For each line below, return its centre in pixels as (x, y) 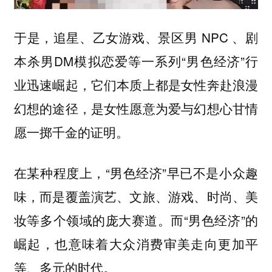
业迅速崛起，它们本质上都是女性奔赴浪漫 (136, 85)
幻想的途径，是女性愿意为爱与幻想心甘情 (136, 108)
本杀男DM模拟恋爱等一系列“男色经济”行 (136, 61)
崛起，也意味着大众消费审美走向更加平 (136, 244)
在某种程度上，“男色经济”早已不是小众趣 (136, 173)
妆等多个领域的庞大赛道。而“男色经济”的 (136, 220)
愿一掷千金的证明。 (71, 132)
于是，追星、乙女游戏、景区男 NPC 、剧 (136, 37)
